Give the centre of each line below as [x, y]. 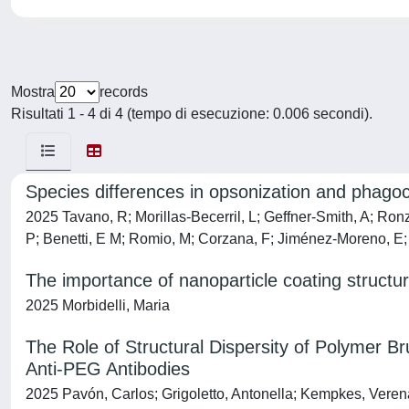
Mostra [33, 92]
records [124, 92]
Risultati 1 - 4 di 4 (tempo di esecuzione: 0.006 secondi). [192, 114]
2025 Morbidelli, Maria [98, 305]
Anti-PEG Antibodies [108, 369]
